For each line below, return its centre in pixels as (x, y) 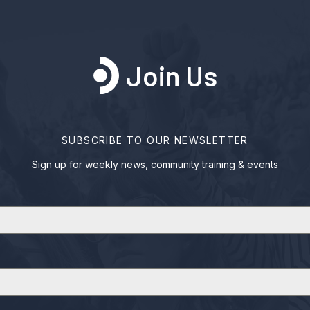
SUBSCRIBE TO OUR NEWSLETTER (155, 140)
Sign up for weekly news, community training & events (155, 164)
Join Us (171, 75)
